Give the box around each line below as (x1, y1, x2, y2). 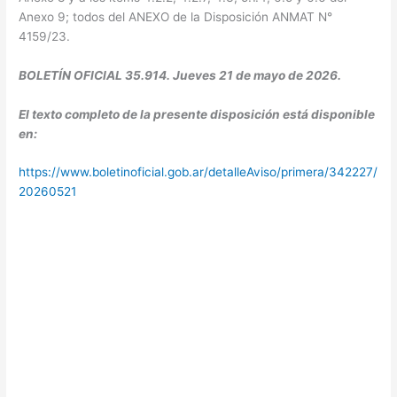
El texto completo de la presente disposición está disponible (19, 106, 376, 121)
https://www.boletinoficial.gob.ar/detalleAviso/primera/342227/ (19, 165, 378, 180)
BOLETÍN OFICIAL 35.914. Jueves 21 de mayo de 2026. (19, 67, 342, 82)
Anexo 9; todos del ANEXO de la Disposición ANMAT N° (19, 9, 333, 24)
